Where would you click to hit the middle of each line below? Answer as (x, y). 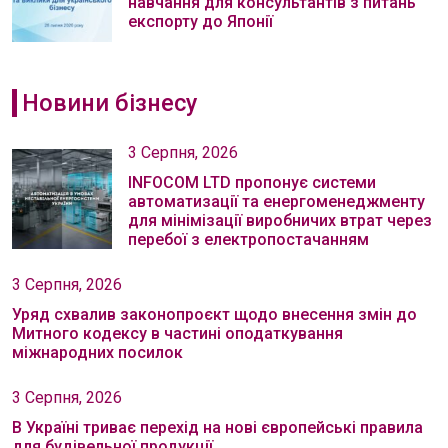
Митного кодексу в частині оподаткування (177, 333)
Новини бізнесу (109, 102)
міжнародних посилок (97, 352)
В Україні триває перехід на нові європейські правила (217, 427)
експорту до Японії (200, 21)
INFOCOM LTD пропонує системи (252, 182)
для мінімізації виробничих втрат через (280, 220)
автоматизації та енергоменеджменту (276, 201)
